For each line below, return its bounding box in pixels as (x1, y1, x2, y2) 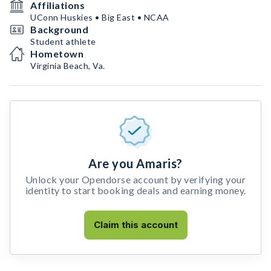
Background (30, 24, 88, 35)
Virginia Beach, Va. (30, 60, 105, 71)
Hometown (30, 48, 83, 59)
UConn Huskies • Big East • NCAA (30, 12, 169, 22)
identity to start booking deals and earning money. (25, 184, 246, 196)
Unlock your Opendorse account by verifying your (25, 174, 246, 185)
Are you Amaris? (88, 156, 183, 171)
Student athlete (30, 36, 96, 47)
